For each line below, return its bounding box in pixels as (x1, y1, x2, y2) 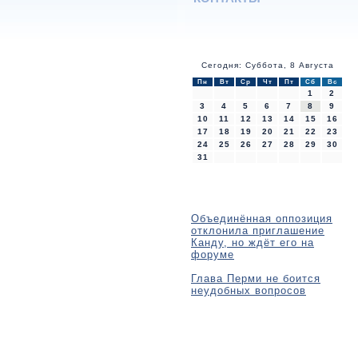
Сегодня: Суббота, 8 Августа (201, 61, 334, 70)
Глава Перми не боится (191, 272, 320, 284)
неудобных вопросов (191, 284, 306, 296)
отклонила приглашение (191, 224, 324, 237)
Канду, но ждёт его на (191, 236, 314, 249)
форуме (191, 248, 234, 261)
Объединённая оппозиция (191, 212, 332, 225)
